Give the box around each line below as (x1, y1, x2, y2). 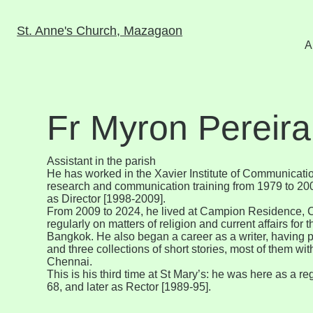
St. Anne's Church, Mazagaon (17, 23, 183, 38)
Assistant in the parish (47, 154, 156, 167)
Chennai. (47, 255, 93, 268)
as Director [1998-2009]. (47, 192, 166, 205)
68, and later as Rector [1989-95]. (47, 280, 212, 293)
